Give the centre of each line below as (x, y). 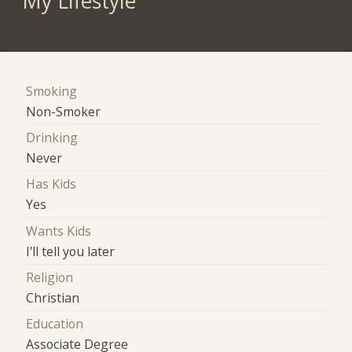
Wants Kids (59, 231)
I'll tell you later (71, 251)
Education (55, 324)
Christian (53, 297)
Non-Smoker (64, 111)
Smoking (52, 91)
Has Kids (51, 184)
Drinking (52, 137)
